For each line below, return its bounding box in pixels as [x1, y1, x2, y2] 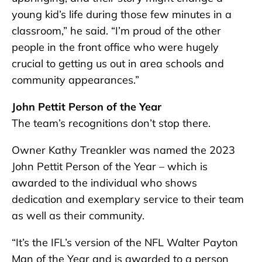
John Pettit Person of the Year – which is [12, 160, 208, 174]
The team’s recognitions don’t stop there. [12, 116, 211, 130]
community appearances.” [12, 73, 139, 87]
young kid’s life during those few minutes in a [12, 8, 232, 22]
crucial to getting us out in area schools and [12, 57, 224, 71]
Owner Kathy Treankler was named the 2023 [12, 143, 235, 157]
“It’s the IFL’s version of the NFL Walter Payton [12, 236, 238, 250]
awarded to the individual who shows [12, 176, 197, 190]
